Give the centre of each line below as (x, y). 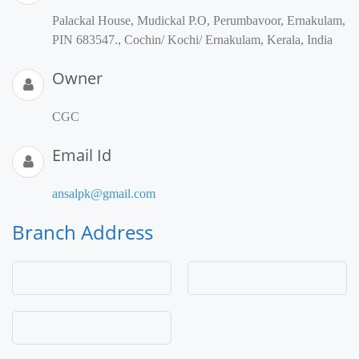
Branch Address (83, 232)
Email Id (82, 155)
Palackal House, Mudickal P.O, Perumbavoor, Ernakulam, (199, 20)
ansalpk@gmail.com (104, 194)
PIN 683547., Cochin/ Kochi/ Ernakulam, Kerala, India (192, 40)
